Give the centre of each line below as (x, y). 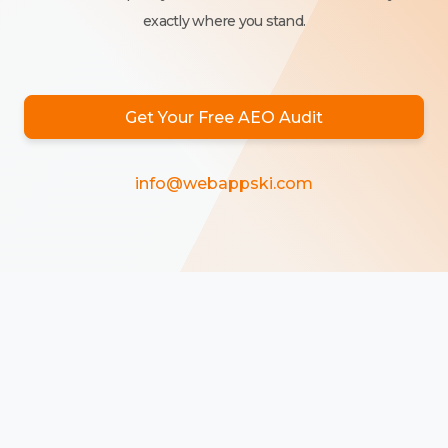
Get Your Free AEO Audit (224, 117)
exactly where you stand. (224, 21)
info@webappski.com (224, 183)
